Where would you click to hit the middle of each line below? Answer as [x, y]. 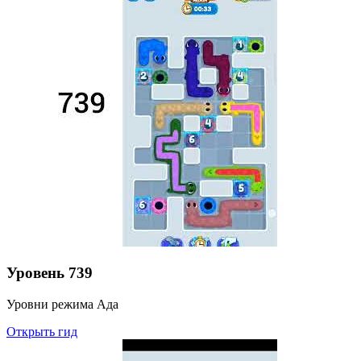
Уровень [35, 273]
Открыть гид [42, 332]
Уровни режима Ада [62, 305]
